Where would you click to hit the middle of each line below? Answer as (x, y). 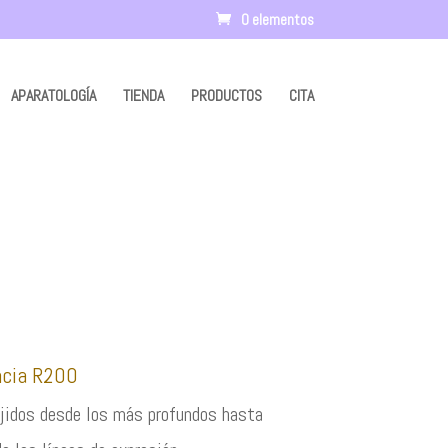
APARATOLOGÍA (53, 95)
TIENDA (143, 95)
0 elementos (277, 20)
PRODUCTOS (226, 95)
